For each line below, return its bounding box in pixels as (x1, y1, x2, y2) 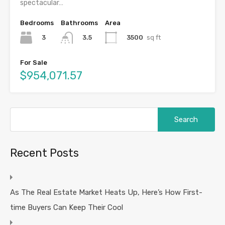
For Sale (20, 59, 47, 67)
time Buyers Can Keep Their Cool (10, 203, 123, 212)
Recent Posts (10, 146, 79, 160)
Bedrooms (20, 19, 54, 27)
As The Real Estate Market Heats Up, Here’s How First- (10, 188, 202, 197)
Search (157, 107, 181, 117)
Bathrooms (61, 19, 98, 27)
